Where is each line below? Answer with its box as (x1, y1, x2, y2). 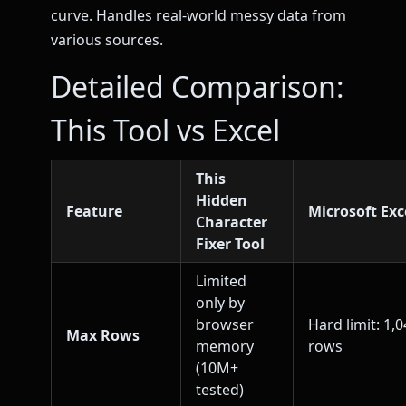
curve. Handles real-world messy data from (51, 5, 346, 25)
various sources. (51, 29, 163, 50)
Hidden (196, 190, 247, 211)
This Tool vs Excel (51, 111, 280, 150)
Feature (66, 201, 122, 222)
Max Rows (66, 325, 140, 346)
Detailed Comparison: (51, 67, 344, 107)
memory (196, 336, 254, 357)
